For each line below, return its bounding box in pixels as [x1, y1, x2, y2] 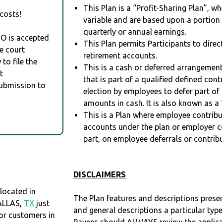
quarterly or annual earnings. [83, 27, 187, 37]
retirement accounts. [83, 51, 158, 60]
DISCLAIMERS [73, 170, 126, 179]
